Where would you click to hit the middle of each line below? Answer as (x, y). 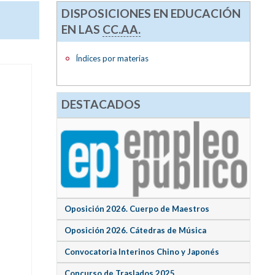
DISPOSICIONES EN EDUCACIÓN (151, 13)
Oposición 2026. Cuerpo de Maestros (137, 209)
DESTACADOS (101, 104)
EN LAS (82, 29)
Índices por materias (112, 58)
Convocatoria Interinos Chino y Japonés (141, 252)
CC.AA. (122, 29)
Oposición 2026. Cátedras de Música (135, 230)
